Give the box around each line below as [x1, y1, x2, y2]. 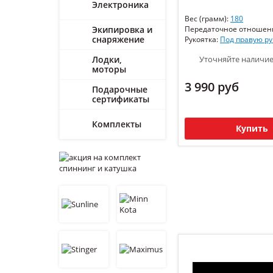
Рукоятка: [185, 34, 220, 45]
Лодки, [92, 54, 122, 65]
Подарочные [92, 83, 147, 95]
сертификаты [92, 93, 149, 105]
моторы [92, 63, 126, 75]
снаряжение [92, 34, 144, 45]
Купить [235, 122, 268, 135]
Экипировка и [92, 24, 152, 35]
